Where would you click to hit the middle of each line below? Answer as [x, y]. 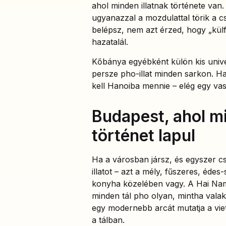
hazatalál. [110, 42]
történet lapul [144, 135]
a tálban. [108, 220]
